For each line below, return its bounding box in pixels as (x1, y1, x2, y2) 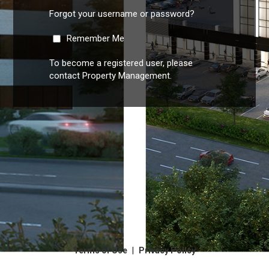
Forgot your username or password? (49, 8, 195, 19)
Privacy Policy (139, 245, 196, 255)
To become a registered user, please (49, 58, 193, 68)
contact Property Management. (49, 70, 172, 81)
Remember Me (67, 33, 125, 44)
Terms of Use (73, 245, 129, 255)
